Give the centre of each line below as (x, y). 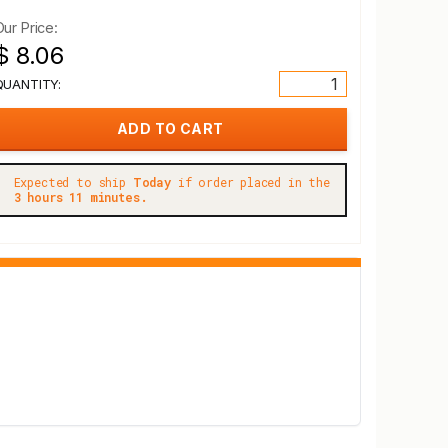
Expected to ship (73, 182)
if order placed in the (250, 182)
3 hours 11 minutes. (80, 197)
